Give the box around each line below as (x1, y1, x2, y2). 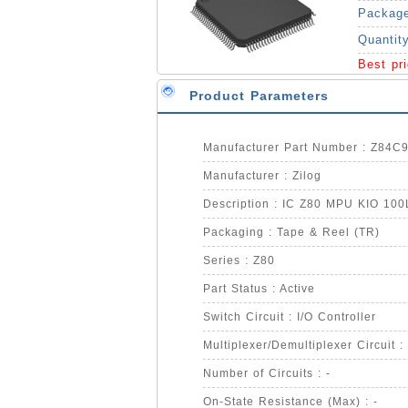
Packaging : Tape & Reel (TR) (203, 226, 380, 239)
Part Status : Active (203, 282, 315, 295)
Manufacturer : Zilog (203, 169, 321, 182)
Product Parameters (189, 88, 329, 103)
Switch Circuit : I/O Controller (203, 311, 376, 323)
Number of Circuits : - (203, 367, 331, 380)
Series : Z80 (203, 254, 275, 267)
